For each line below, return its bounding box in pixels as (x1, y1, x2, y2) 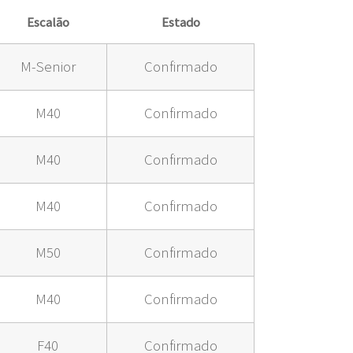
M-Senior (20, 58, 76, 76)
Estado (162, 13, 200, 32)
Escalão (27, 13, 69, 32)
